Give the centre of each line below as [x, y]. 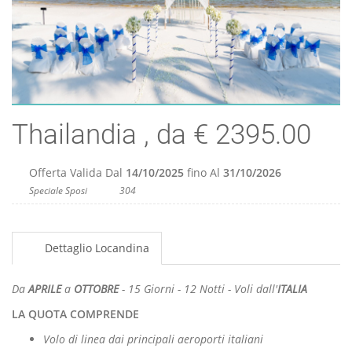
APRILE [45, 289]
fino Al [203, 173]
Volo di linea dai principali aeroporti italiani [153, 339]
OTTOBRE [96, 289]
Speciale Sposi [58, 191]
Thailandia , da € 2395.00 [161, 135]
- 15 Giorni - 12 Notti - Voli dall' [198, 289]
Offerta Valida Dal [75, 173]
